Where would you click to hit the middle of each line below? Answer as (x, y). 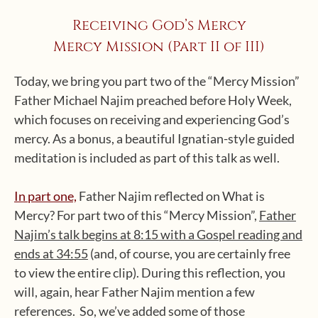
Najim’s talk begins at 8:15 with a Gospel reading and (158, 234)
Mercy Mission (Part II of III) (159, 46)
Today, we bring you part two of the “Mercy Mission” (157, 81)
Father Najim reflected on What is (171, 196)
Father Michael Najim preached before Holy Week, (153, 100)
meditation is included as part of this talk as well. (147, 158)
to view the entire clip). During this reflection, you (150, 273)
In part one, (45, 196)
